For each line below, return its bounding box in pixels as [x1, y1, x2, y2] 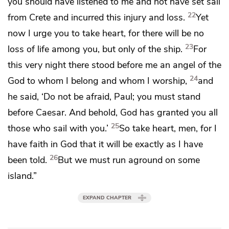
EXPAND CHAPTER [83, 194, 131, 201]
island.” [8, 169, 37, 182]
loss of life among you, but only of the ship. [8, 42, 182, 56]
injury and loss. [124, 11, 185, 24]
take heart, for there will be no [82, 27, 204, 40]
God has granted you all [120, 106, 218, 119]
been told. [8, 153, 47, 167]
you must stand [137, 90, 200, 103]
